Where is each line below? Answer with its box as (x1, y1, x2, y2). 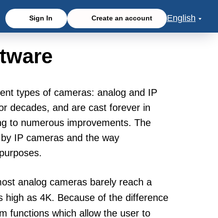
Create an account (91, 14, 152, 22)
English (167, 13, 196, 23)
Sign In (29, 14, 53, 22)
